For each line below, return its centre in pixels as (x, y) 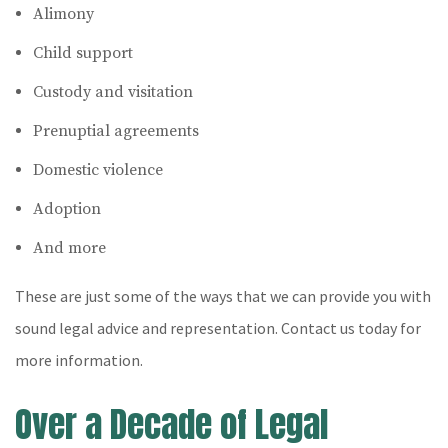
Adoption (66, 209)
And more (69, 248)
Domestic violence (97, 170)
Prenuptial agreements (115, 131)
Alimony (63, 14)
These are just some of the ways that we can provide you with (223, 296)
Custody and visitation (112, 92)
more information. (79, 360)
